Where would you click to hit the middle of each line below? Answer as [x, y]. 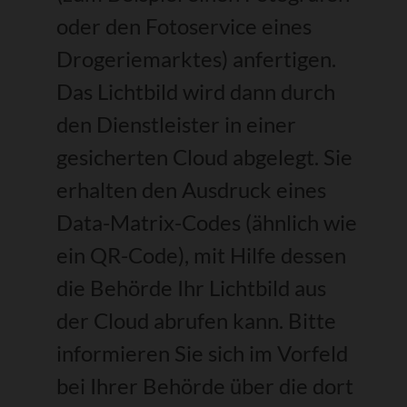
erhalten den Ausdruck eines [192, 190]
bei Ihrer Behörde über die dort [205, 386]
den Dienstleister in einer [177, 124]
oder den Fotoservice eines [184, 26]
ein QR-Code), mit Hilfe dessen [202, 255]
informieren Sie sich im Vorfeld [203, 353]
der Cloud [105, 321]
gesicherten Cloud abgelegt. [190, 157]
